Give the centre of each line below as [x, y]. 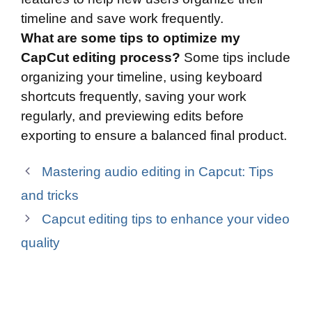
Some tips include [235, 58]
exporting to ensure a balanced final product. [154, 136]
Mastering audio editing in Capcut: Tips [158, 171]
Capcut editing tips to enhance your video [166, 219]
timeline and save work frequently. [122, 19]
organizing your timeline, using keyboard [142, 77]
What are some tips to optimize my [131, 38]
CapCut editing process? [101, 58]
